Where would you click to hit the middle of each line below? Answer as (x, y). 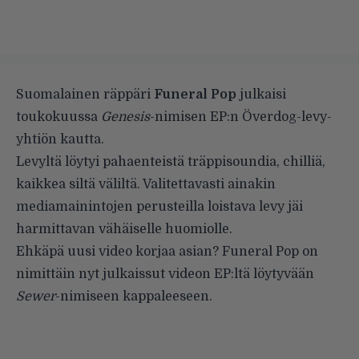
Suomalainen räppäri (85, 94)
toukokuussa (58, 117)
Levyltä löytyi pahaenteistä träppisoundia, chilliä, (171, 161)
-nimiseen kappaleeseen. (134, 296)
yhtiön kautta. (60, 139)
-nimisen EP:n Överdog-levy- (241, 117)
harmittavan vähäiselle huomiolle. (124, 229)
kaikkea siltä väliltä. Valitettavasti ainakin (146, 184)
